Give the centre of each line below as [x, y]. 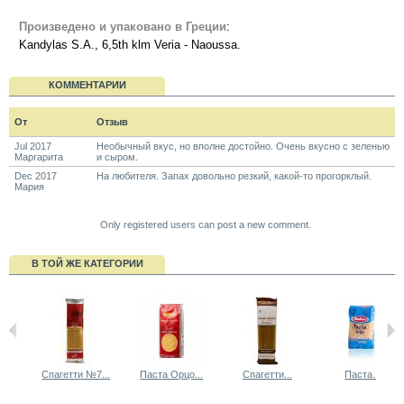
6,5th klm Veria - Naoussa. [171, 45]
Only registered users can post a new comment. [205, 224]
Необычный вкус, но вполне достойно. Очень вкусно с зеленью [243, 146]
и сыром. [117, 156]
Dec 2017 [35, 175]
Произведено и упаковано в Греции [123, 26]
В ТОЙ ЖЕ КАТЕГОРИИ [87, 264]
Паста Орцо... [172, 375]
